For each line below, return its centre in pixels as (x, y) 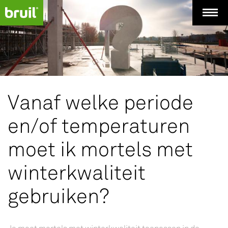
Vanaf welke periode (101, 103)
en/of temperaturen (99, 126)
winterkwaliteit (77, 173)
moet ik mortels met (100, 150)
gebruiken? (59, 196)
